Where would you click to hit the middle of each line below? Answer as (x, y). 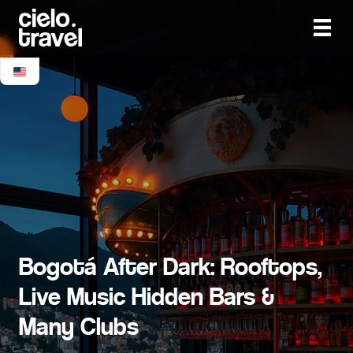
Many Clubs (79, 327)
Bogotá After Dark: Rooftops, (171, 267)
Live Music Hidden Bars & (147, 297)
